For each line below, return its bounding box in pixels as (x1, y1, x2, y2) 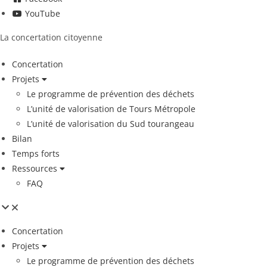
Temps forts (12, 148, 60, 159)
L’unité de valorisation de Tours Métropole (27, 103, 195, 114)
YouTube (24, 8, 60, 19)
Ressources (12, 163, 57, 174)
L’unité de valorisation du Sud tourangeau (27, 118, 194, 129)
